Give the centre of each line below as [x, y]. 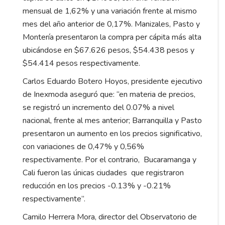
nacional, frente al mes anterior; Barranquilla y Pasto [112, 120]
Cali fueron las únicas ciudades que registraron [103, 173]
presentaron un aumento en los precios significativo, [112, 133]
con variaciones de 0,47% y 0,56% [83, 146]
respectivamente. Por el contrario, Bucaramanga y [109, 159]
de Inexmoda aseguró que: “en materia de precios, [109, 94]
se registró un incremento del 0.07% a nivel [98, 107]
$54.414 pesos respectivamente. [81, 63]
